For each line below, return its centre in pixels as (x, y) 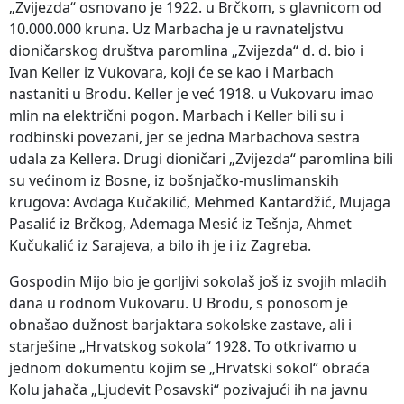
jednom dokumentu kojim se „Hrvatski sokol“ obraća (189, 367)
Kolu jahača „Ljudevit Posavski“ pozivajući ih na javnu (188, 389)
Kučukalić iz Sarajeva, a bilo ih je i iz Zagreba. (160, 245)
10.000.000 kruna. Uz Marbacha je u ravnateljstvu (176, 28)
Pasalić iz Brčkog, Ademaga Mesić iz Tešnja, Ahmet (180, 223)
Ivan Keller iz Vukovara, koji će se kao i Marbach (171, 72)
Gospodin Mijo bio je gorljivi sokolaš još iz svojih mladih (198, 281)
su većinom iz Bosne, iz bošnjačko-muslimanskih (174, 180)
